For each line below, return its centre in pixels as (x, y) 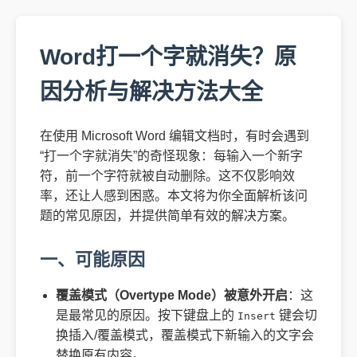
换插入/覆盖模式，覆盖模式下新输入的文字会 (185, 335)
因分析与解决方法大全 (151, 92)
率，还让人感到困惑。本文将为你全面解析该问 (174, 196)
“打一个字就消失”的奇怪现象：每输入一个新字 (171, 156)
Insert (257, 316)
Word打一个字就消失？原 (168, 57)
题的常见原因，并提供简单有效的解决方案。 (167, 216)
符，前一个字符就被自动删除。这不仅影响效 (167, 176)
